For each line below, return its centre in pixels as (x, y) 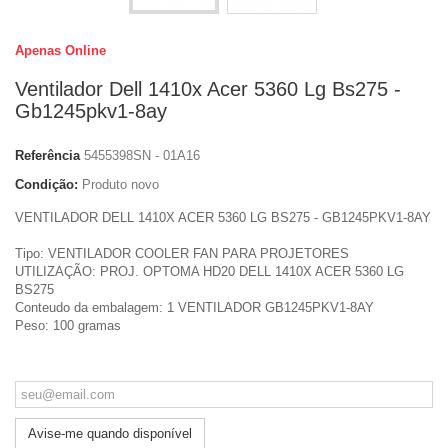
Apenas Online (60, 50)
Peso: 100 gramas (68, 325)
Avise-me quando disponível (110, 433)
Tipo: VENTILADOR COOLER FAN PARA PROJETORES (182, 253)
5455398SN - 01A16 (142, 155)
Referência (47, 155)
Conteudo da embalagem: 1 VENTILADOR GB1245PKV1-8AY (194, 307)
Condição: (46, 184)
